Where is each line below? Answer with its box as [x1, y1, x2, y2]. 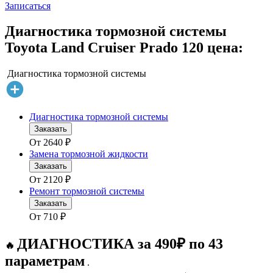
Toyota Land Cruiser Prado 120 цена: [5, 40, 243, 56]
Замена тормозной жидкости [29, 149, 148, 160]
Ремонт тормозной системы [29, 186, 144, 197]
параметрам [5, 253, 85, 269]
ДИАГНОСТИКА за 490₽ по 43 [17, 236, 223, 252]
